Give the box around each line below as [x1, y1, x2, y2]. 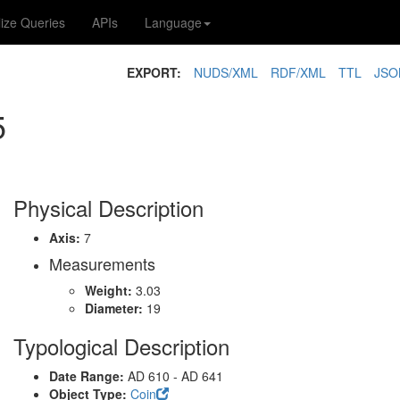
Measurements [49, 252, 155, 275]
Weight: [85, 281, 136, 299]
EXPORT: [127, 63, 181, 81]
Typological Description [13, 330, 229, 362]
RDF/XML [271, 63, 326, 81]
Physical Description [13, 192, 204, 223]
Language [145, 13, 202, 31]
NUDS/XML [194, 63, 258, 81]
